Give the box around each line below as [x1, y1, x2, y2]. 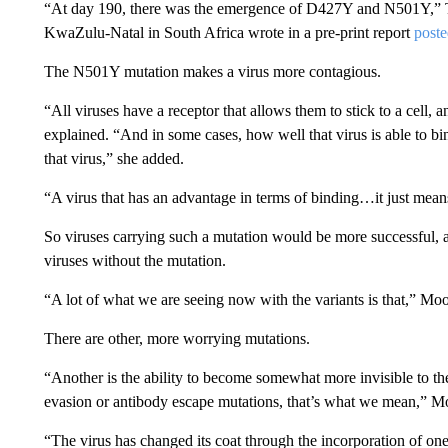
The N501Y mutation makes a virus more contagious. [43, 63, 381, 80]
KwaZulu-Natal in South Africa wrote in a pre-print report [43, 24, 414, 41]
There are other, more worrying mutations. [43, 330, 310, 347]
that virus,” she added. [43, 150, 184, 167]
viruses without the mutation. [43, 252, 226, 269]
